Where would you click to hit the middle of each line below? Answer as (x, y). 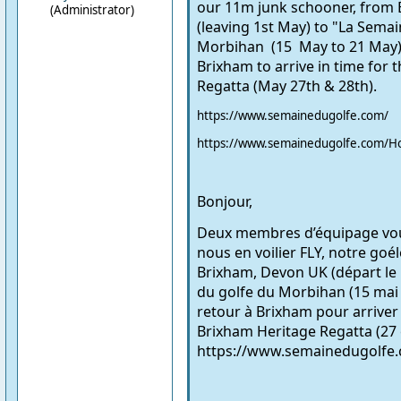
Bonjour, (224, 201)
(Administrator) (92, 10)
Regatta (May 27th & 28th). (286, 85)
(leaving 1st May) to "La (277, 26)
